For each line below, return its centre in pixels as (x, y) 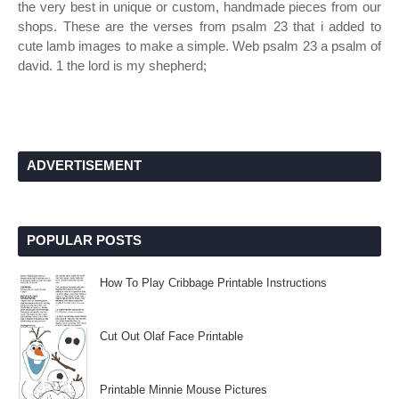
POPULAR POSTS (84, 240)
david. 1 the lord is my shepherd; (112, 65)
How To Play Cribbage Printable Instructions (213, 283)
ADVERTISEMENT (84, 165)
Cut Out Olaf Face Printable (171, 336)
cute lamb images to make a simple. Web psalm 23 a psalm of (199, 46)
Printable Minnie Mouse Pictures (183, 390)
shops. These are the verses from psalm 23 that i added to (199, 26)
